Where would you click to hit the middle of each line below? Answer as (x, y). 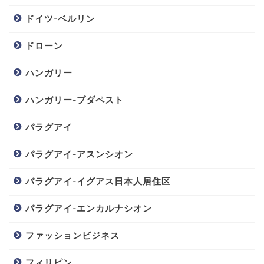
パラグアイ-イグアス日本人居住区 (98, 181)
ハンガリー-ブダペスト (75, 100)
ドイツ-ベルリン (60, 19)
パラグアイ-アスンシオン (79, 154)
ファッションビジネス (72, 236)
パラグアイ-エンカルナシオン (89, 209)
